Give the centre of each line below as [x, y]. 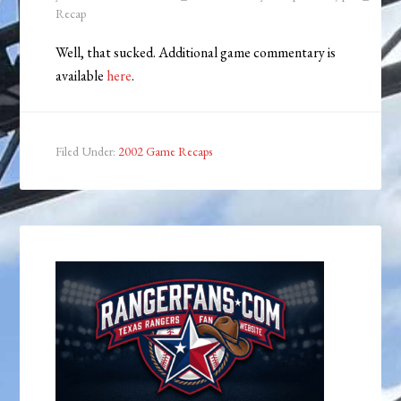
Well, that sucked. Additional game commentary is [196, 53]
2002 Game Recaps [166, 152]
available [81, 76]
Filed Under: [87, 152]
